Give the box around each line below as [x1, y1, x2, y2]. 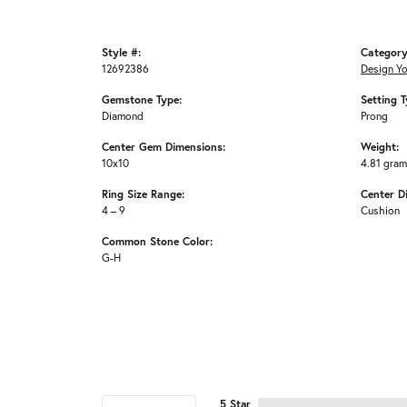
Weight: [361, 139, 399, 154]
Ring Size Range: [102, 186, 184, 202]
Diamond [102, 108, 144, 124]
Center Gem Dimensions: [102, 139, 225, 154]
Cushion [361, 203, 400, 218]
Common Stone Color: [102, 233, 213, 249]
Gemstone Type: [102, 92, 182, 107]
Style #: [102, 45, 141, 60]
